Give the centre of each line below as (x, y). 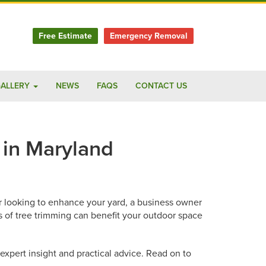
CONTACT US (161, 86)
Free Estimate (65, 36)
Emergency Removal (149, 36)
